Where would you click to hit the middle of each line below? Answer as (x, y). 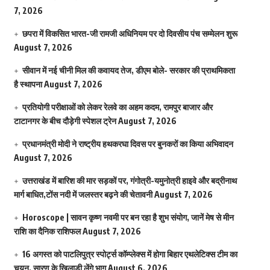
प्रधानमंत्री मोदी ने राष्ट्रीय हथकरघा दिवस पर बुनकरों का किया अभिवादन (127, 144)
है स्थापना (28, 84)
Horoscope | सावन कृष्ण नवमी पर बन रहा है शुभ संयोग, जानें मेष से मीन (128, 218)
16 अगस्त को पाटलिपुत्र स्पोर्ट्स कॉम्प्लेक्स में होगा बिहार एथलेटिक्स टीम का (130, 254)
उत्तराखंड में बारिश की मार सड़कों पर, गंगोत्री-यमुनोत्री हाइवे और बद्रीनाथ (129, 181)
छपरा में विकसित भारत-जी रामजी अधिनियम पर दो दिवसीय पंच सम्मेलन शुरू (130, 34)
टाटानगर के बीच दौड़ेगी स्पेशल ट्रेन (65, 121)
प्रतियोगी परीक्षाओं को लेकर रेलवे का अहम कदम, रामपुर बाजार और (117, 107)
